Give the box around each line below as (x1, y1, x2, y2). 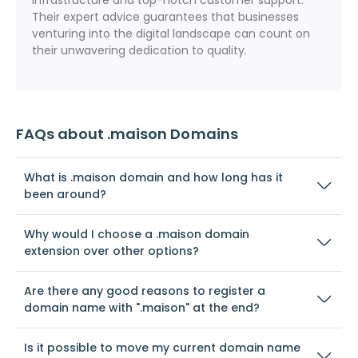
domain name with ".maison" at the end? (24, 300, 260, 316)
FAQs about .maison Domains (16, 124, 238, 144)
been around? (24, 186, 106, 202)
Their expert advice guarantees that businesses (32, 9, 299, 25)
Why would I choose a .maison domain (24, 226, 249, 242)
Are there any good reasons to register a (24, 283, 265, 299)
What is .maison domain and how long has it (24, 169, 283, 185)
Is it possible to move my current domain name (24, 340, 300, 356)
